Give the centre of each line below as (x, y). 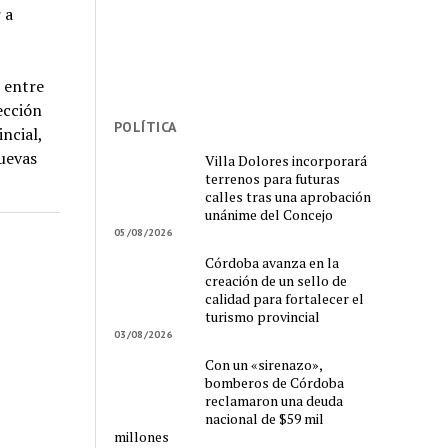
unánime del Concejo (269, 214)
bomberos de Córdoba (275, 382)
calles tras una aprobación (288, 196)
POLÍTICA (145, 126)
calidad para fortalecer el (285, 298)
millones (142, 436)
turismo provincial (263, 316)
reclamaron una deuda (274, 400)
